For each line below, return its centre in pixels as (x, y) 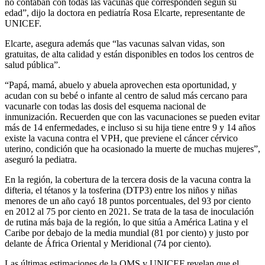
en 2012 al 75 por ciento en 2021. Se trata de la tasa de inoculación (129, 212)
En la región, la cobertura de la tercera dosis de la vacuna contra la (128, 180)
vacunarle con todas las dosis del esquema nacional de (105, 106)
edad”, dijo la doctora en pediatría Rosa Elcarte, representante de (125, 13)
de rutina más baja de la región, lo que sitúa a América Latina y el (126, 222)
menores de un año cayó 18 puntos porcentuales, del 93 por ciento (128, 201)
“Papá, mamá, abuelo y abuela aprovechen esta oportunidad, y (121, 85)
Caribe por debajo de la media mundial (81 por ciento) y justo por (127, 233)
